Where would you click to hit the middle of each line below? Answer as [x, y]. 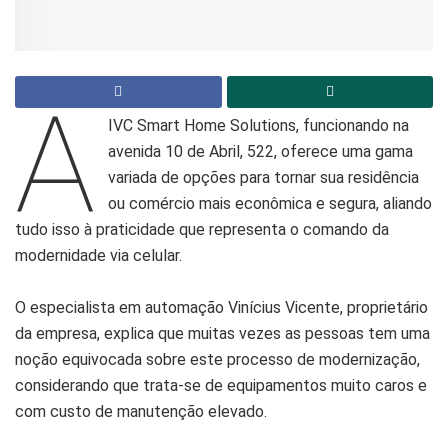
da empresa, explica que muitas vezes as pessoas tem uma [222, 333]
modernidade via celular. [98, 255]
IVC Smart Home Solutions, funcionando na [259, 125]
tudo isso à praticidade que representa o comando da [202, 229]
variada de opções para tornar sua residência [264, 177]
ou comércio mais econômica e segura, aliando [270, 203]
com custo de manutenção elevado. [141, 411]
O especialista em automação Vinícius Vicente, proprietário [221, 307]
